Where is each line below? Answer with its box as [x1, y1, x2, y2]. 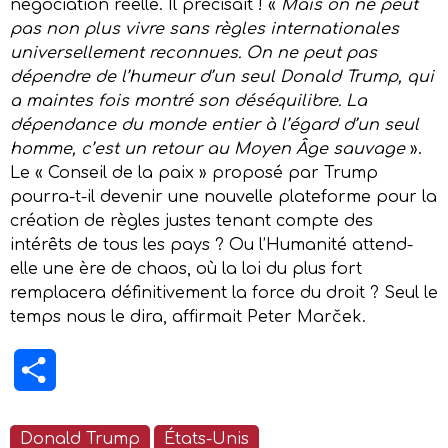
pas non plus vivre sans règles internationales [10, 19, 399, 38]
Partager [56, 360, 132, 379]
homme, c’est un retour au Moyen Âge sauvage [10, 139, 410, 158]
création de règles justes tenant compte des [10, 211, 373, 230]
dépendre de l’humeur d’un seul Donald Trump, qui [10, 67, 434, 86]
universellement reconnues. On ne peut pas [10, 43, 377, 62]
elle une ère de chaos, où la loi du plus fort [10, 259, 362, 278]
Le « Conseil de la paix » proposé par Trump [10, 163, 378, 182]
